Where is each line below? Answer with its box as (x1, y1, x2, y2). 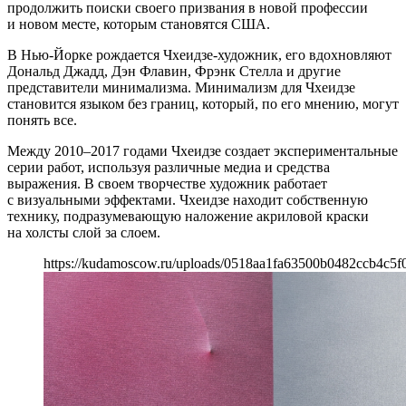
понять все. (7, 111, 77, 128)
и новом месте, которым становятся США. (7, 15, 270, 32)
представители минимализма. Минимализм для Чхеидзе (7, 79, 355, 95)
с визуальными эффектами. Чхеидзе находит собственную (7, 191, 368, 208)
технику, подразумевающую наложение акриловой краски (7, 208, 369, 224)
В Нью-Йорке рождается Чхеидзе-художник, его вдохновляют (7, 46, 391, 63)
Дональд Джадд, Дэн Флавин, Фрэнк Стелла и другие (7, 63, 341, 79)
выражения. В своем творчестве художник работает (7, 175, 327, 191)
